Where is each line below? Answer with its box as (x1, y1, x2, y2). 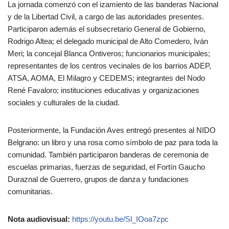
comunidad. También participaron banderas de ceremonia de (8, 150, 209, 159)
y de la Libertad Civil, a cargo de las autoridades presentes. (8, 12, 204, 21)
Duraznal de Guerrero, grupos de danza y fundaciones (8, 175, 189, 184)
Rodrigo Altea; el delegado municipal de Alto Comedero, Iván (8, 37, 208, 46)
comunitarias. (8, 187, 53, 196)
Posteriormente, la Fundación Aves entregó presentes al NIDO (8, 126, 216, 135)
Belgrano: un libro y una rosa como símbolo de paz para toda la (8, 138, 218, 147)
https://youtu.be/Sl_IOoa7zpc (72, 215, 169, 224)
